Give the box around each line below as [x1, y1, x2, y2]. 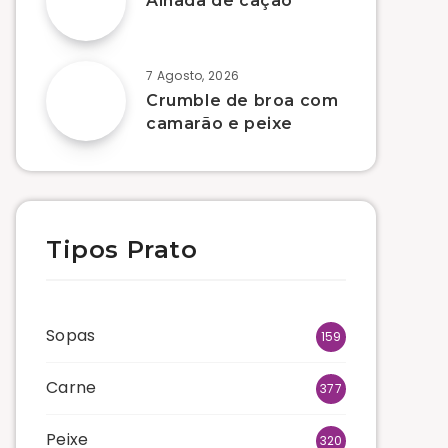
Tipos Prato [46, 235, 198, 265]
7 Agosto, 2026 [146, 67, 240, 85]
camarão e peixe [146, 114, 293, 134]
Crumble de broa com [146, 91, 339, 111]
